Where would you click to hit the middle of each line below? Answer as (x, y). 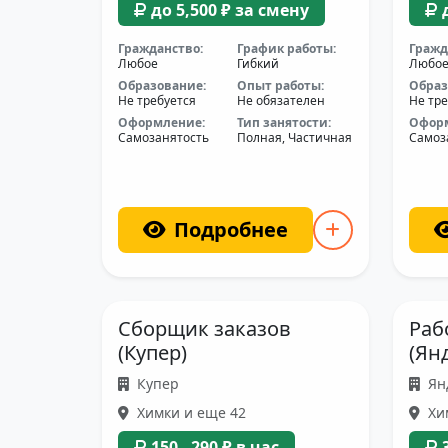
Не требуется (157, 100)
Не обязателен (281, 100)
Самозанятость (163, 137)
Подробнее (230, 229)
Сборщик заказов (204, 328)
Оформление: (161, 122)
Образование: (162, 85)
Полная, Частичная (295, 137)
